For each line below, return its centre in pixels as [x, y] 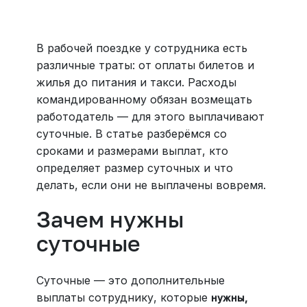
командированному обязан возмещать [144, 99]
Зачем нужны [110, 219]
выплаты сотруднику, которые [123, 297]
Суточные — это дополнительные [130, 280]
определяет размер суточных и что [134, 168]
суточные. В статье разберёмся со [131, 134]
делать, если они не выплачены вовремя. [151, 185]
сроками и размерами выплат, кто [132, 151]
